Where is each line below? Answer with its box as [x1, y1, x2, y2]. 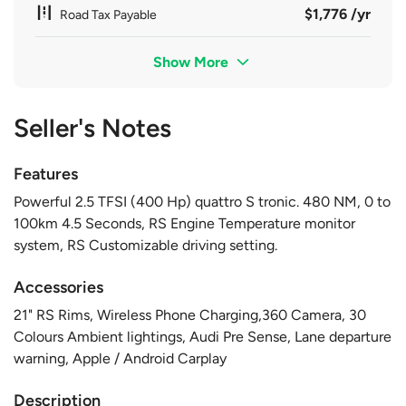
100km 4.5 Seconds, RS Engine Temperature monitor [14, 214, 355, 232]
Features [14, 163, 78, 184]
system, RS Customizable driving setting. [14, 236, 277, 254]
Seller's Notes [14, 111, 171, 143]
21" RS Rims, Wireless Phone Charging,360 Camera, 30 [14, 305, 366, 324]
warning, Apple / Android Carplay [14, 349, 227, 367]
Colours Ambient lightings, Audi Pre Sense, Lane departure [14, 327, 391, 345]
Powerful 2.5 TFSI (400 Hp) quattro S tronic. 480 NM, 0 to [14, 192, 391, 210]
